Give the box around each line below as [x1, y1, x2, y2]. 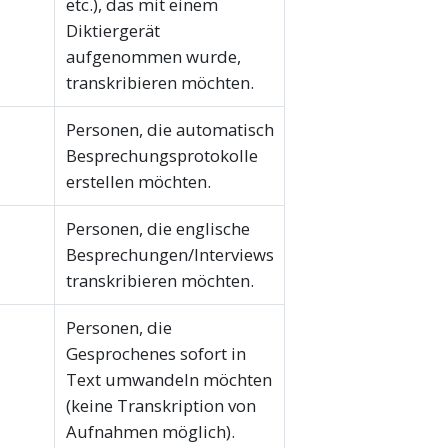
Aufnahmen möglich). [65, 420, 235, 444]
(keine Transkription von [65, 394, 256, 418]
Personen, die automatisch [65, 118, 274, 142]
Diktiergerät [65, 19, 160, 43]
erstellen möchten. [65, 170, 211, 194]
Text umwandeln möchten [65, 368, 272, 392]
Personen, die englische [65, 217, 250, 241]
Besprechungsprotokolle [65, 144, 258, 168]
